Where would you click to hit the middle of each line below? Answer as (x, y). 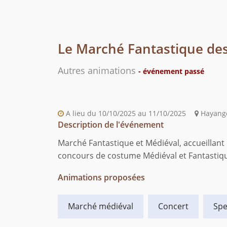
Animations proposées (101, 178)
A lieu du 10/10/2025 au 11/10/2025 (125, 113)
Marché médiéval (101, 206)
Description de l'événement (111, 125)
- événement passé (171, 71)
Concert (173, 206)
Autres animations (98, 71)
